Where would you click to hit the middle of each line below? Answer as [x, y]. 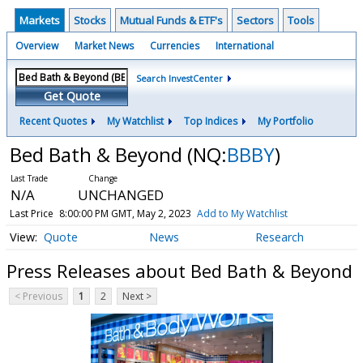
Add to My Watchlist [242, 214]
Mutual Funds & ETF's [171, 20]
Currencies [175, 46]
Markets [40, 20]
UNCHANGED [120, 195]
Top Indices [211, 121]
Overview [37, 46]
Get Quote [72, 96]
